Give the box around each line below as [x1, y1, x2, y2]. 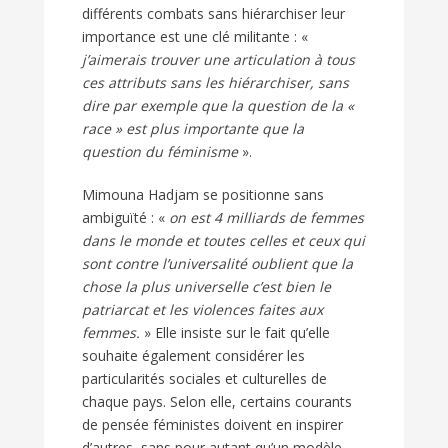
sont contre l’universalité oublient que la [82, 254, 353, 274]
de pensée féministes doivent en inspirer [82, 415, 343, 435]
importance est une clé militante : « [82, 27, 308, 47]
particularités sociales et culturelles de [82, 369, 327, 389]
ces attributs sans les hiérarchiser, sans [82, 73, 349, 93]
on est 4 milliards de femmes [165, 208, 364, 228]
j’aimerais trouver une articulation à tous [82, 50, 355, 70]
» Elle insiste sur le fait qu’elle [140, 323, 330, 343]
